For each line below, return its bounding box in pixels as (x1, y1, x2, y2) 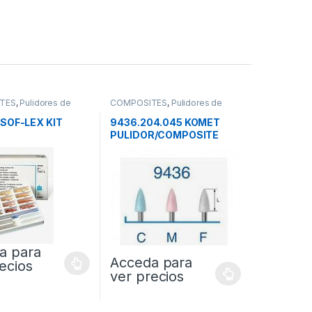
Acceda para (110, 253, 192, 271)
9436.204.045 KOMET (110, 116, 220, 128)
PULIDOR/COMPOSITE (110, 128, 219, 141)
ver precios (110, 267, 184, 285)
